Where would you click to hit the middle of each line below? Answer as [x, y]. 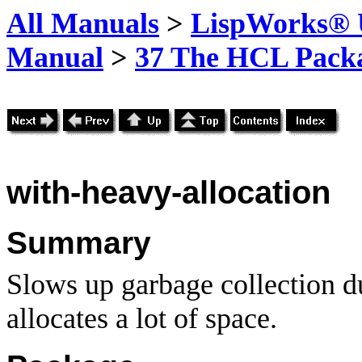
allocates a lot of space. [142, 318]
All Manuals [83, 23]
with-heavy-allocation [168, 192]
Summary [79, 242]
